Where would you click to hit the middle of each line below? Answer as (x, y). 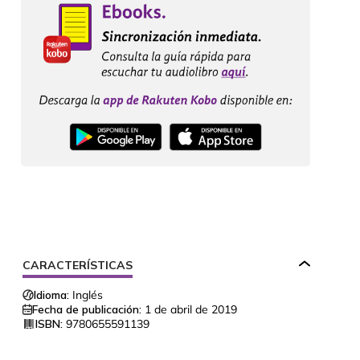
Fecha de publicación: (87, 310)
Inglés (88, 295)
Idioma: (51, 295)
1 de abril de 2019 (191, 310)
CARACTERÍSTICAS (78, 266)
